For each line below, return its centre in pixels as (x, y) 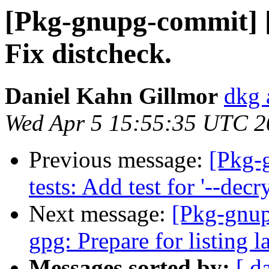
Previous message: (119, 160)
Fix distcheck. (88, 53)
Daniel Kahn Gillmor (111, 96)
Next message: (100, 214)
